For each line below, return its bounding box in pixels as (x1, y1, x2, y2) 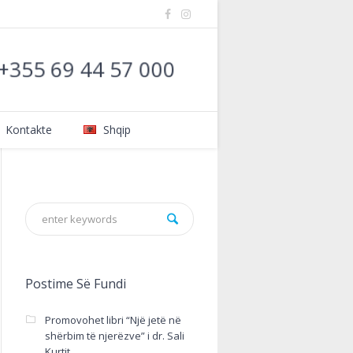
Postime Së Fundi (24, 275, 126, 292)
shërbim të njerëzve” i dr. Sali (44, 329, 184, 343)
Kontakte (6, 122, 52, 137)
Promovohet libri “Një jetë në (44, 313, 181, 327)
